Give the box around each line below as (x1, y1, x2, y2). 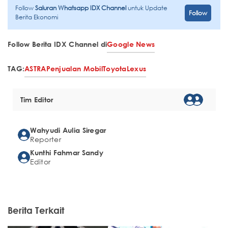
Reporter (30, 134, 61, 144)
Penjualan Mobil (46, 64, 103, 73)
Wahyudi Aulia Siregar (30, 126, 106, 134)
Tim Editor (20, 95, 53, 104)
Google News (107, 40, 155, 48)
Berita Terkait (8, 205, 64, 216)
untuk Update (128, 4, 167, 12)
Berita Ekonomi (15, 13, 58, 21)
